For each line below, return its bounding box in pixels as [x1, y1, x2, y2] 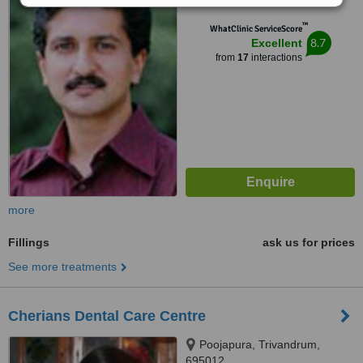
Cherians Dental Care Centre [8, 308, 206, 324]
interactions [248, 52, 302, 63]
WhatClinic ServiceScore [209, 23, 302, 34]
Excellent [250, 36, 302, 49]
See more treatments [8, 260, 117, 273]
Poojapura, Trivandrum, [199, 338, 320, 351]
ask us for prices [263, 236, 355, 249]
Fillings [8, 236, 49, 249]
